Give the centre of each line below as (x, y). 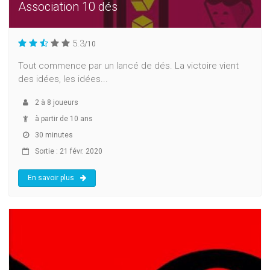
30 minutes (53, 135)
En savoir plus (51, 178)
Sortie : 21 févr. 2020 (68, 152)
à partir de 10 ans (63, 119)
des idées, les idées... (63, 79)
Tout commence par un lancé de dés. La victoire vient (128, 66)
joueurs (65, 103)
